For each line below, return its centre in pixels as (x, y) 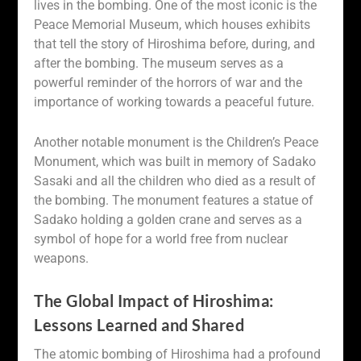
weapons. (62, 258)
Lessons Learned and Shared (139, 325)
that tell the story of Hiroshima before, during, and (175, 44)
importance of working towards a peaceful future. (174, 102)
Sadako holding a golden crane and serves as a (168, 219)
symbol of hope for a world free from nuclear (161, 239)
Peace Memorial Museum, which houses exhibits (172, 25)
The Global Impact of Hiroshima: (154, 301)
